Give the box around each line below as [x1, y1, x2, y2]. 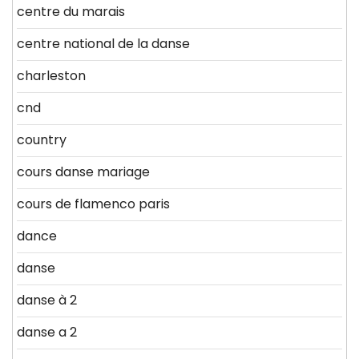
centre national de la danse [17, 34, 190, 54]
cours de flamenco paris [17, 195, 170, 214]
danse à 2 [17, 291, 77, 310]
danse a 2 [17, 323, 77, 342]
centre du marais [17, 2, 125, 22]
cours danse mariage [17, 163, 150, 182]
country [17, 131, 67, 150]
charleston [17, 67, 86, 86]
